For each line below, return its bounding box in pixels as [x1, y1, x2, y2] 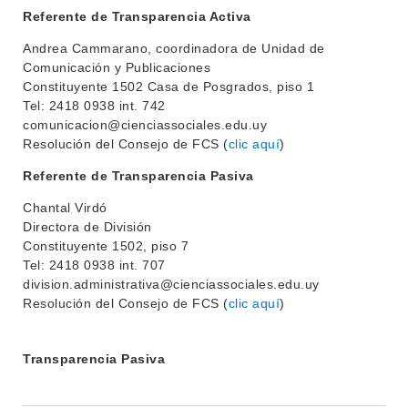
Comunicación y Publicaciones [23, 60, 210, 75]
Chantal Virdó [23, 200, 107, 215]
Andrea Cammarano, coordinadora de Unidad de [23, 41, 325, 56]
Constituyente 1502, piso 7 [23, 239, 189, 253]
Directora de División [23, 219, 152, 234]
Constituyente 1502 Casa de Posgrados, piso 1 [23, 79, 314, 94]
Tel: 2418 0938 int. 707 [23, 258, 166, 272]
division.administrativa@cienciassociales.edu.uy [23, 277, 320, 291]
